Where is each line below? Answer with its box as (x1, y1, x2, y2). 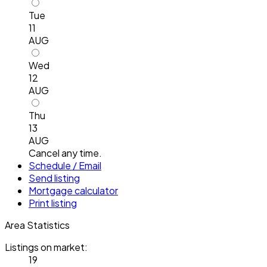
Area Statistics (5, 218, 70, 231)
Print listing (29, 196, 77, 209)
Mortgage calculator (29, 184, 118, 197)
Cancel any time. (29, 146, 102, 159)
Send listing (29, 171, 80, 184)
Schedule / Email (29, 159, 101, 172)
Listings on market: (5, 240, 88, 253)
